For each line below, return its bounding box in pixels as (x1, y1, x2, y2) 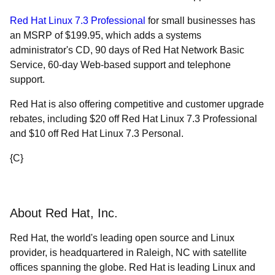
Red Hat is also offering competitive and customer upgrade (10, 99, 264, 109)
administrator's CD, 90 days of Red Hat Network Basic (10, 45, 244, 55)
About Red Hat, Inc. (10, 206, 118, 220)
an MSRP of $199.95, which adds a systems (10, 30, 201, 41)
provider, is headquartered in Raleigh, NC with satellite (10, 247, 247, 258)
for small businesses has (145, 15, 255, 26)
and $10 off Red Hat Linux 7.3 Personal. (10, 128, 184, 139)
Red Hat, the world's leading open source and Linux (10, 233, 234, 243)
